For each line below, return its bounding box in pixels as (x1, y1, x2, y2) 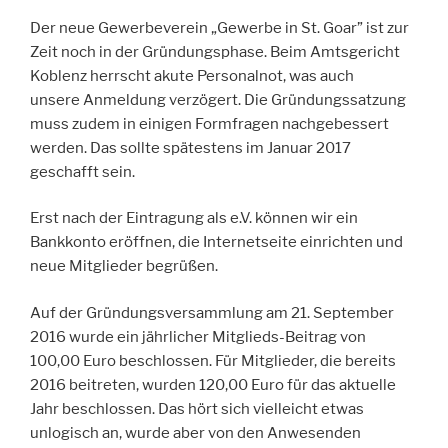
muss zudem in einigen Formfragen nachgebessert (30, 114, 389, 133)
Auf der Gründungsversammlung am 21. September (30, 303, 394, 322)
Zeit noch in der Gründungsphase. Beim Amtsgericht (30, 42, 400, 61)
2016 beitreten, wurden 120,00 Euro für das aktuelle (30, 375, 396, 394)
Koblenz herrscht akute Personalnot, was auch (30, 66, 354, 85)
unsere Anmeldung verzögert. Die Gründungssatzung (30, 90, 406, 109)
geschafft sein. (30, 162, 135, 181)
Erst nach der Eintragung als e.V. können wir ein (30, 209, 358, 228)
